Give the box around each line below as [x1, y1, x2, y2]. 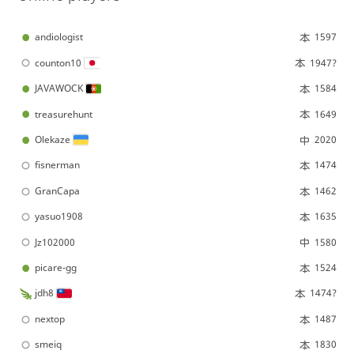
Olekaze [34, 132, 70, 146]
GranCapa [34, 183, 80, 198]
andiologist [34, 30, 83, 44]
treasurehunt [34, 107, 92, 121]
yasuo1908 [34, 209, 83, 224]
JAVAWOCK [34, 81, 83, 96]
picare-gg [34, 261, 77, 275]
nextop [34, 311, 65, 326]
